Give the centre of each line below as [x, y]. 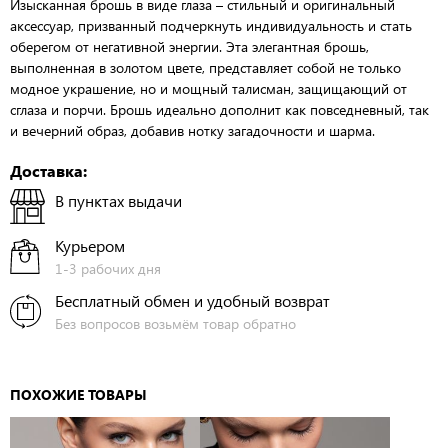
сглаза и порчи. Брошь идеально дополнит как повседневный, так [219, 109]
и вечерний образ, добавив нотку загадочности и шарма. [192, 130]
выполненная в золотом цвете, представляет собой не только [205, 67]
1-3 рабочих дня [108, 268]
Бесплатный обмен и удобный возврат [192, 300]
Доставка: [48, 170]
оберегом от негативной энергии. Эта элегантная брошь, [189, 46]
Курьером [90, 245]
